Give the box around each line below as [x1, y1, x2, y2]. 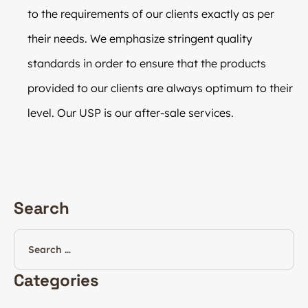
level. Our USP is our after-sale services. [27, 105, 234, 120]
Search [14, 197, 69, 219]
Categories [14, 269, 99, 291]
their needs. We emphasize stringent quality [27, 31, 252, 45]
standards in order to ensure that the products [27, 56, 266, 70]
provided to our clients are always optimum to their [27, 80, 293, 95]
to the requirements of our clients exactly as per [27, 6, 274, 21]
